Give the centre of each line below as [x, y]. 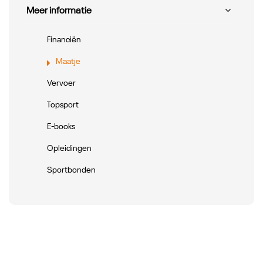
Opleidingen [69, 149]
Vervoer [61, 83]
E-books [61, 127]
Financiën [64, 40]
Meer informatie [59, 11]
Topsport [63, 105]
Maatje [68, 62]
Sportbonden [71, 170]
